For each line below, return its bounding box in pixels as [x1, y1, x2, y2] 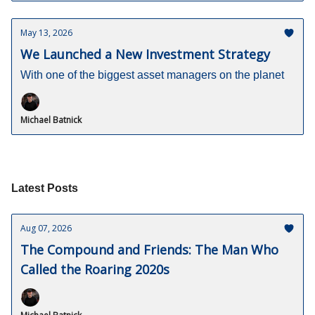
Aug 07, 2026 [20, 222, 72, 234]
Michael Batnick [20, 114, 82, 126]
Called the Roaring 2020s [20, 261, 169, 278]
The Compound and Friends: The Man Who [20, 241, 278, 258]
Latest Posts [11, 182, 78, 194]
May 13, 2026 [20, 27, 72, 39]
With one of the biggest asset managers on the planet [20, 69, 284, 81]
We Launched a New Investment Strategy [20, 46, 270, 63]
